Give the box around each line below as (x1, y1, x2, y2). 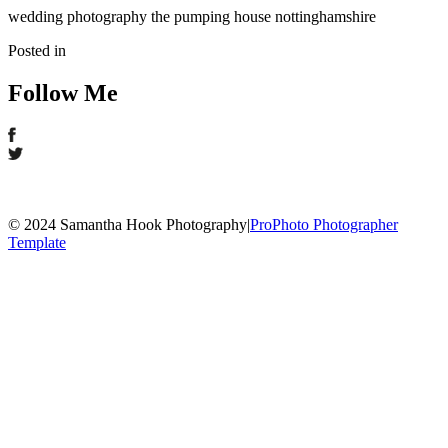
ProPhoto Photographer (250, 215, 398, 233)
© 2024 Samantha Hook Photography (8, 215, 247, 233)
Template (8, 233, 66, 251)
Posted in (8, 41, 66, 59)
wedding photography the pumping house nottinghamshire (8, 7, 376, 25)
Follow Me (8, 79, 118, 106)
